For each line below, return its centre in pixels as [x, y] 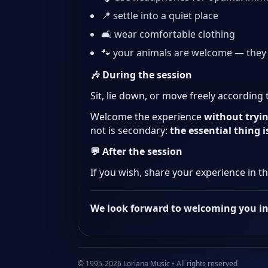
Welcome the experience [147, 117]
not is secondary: [130, 131]
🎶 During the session [141, 75]
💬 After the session [136, 152]
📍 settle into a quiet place [160, 16]
